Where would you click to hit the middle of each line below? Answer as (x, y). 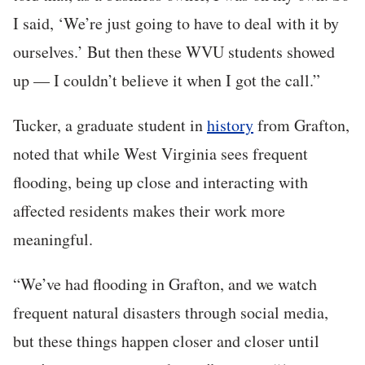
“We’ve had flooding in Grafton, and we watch (165, 284)
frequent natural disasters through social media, (171, 313)
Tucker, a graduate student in (110, 125)
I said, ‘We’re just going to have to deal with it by (176, 24)
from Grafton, (301, 125)
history (230, 125)
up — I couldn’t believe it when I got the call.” (167, 81)
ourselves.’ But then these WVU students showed (174, 52)
